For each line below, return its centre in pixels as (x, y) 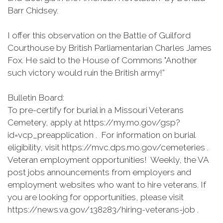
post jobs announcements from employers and (99, 172)
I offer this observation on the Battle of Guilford (99, 35)
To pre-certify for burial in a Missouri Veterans (96, 110)
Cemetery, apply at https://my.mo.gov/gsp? (94, 122)
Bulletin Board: (36, 98)
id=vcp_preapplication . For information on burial (101, 135)
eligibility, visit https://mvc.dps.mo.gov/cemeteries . (109, 147)
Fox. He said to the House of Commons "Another (102, 60)
